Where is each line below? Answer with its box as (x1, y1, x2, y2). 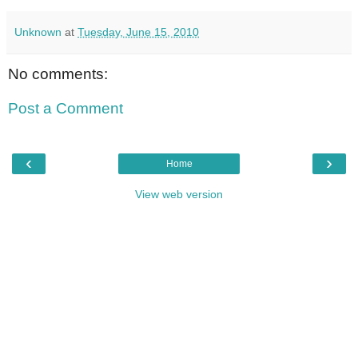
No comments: (8, 65, 108, 82)
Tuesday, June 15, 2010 (78, 25, 199, 38)
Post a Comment (8, 100, 123, 117)
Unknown (14, 25, 62, 38)
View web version (135, 187, 223, 201)
